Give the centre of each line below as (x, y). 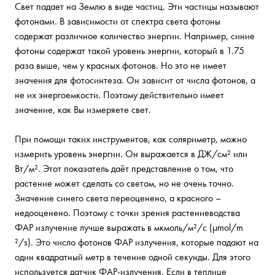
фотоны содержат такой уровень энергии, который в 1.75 (130, 51)
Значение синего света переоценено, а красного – (118, 198)
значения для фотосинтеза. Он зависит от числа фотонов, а (135, 80)
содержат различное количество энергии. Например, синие (135, 36)
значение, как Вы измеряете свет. (83, 110)
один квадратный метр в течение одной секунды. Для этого (133, 257)
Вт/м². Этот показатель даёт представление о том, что (124, 169)
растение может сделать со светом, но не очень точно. (124, 184)
